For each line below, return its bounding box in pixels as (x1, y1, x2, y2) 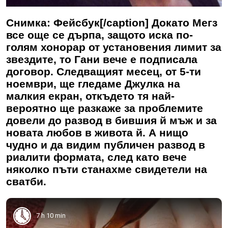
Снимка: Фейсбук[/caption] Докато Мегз (6, 16, 217, 28)
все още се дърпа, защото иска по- (6, 28, 193, 41)
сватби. (6, 175, 46, 187)
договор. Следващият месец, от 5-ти (6, 65, 201, 77)
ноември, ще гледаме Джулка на (6, 77, 180, 90)
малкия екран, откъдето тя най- (6, 90, 175, 102)
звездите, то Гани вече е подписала (6, 53, 197, 65)
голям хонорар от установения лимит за (6, 41, 221, 53)
